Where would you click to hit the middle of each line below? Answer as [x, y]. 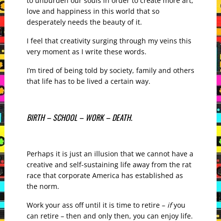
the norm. [43, 186]
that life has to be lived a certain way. [88, 81]
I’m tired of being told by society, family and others [110, 71]
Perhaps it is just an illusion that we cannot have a [110, 154]
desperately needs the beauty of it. [84, 22]
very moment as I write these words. [86, 52]
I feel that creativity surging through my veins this [109, 41]
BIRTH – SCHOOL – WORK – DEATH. [79, 118]
